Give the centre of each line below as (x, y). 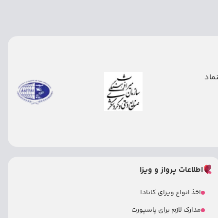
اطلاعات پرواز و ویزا (172, 170)
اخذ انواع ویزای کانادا (171, 193)
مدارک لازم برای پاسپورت (166, 210)
